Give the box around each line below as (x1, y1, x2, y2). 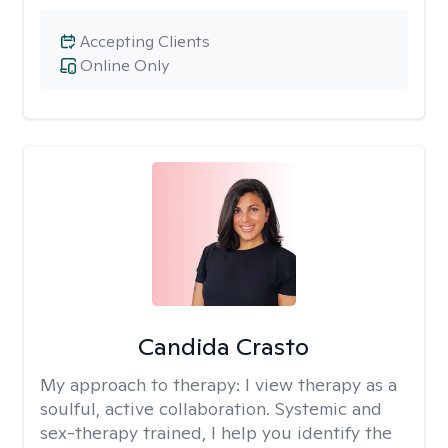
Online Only (80, 55, 169, 76)
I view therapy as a (245, 373, 397, 396)
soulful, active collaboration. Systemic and (40, 397, 382, 420)
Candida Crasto (138, 331, 310, 362)
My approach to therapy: (40, 373, 245, 396)
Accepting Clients (80, 31, 210, 52)
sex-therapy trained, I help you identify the (40, 421, 392, 444)
